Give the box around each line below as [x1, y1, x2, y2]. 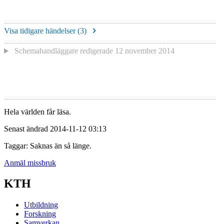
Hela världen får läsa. [4, 107, 71, 116]
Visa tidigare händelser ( [4, 26, 80, 35]
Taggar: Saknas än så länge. [4, 141, 91, 150]
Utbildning [24, 200, 58, 209]
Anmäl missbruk [4, 158, 56, 167]
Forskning [24, 209, 56, 218]
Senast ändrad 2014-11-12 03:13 [4, 124, 106, 133]
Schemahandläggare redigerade [12, 46, 115, 55]
